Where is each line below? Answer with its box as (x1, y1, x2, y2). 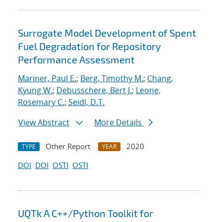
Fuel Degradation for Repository (18, 40, 161, 53)
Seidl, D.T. (68, 97, 105, 108)
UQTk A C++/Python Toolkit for (18, 207, 153, 220)
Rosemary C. (18, 97, 64, 108)
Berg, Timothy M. (80, 73, 143, 84)
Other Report (46, 141, 90, 152)
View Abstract (18, 117, 69, 128)
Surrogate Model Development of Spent (18, 27, 196, 39)
